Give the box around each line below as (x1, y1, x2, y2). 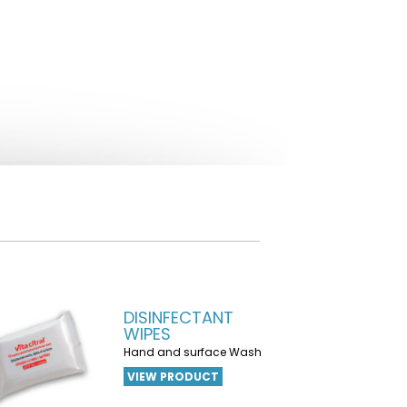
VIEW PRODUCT (126, 369, 219, 384)
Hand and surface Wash (123, 344, 262, 360)
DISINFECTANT (123, 306, 233, 329)
